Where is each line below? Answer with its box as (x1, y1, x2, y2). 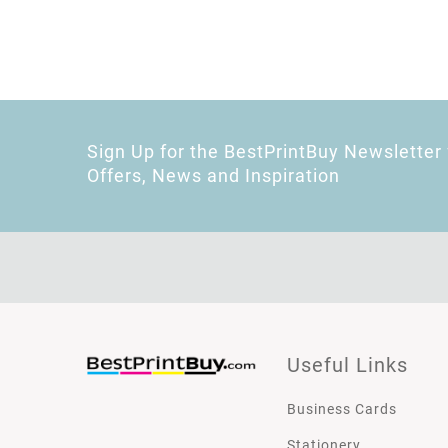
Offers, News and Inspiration (87, 164, 340, 186)
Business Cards (287, 400, 397, 417)
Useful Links (287, 352, 408, 377)
